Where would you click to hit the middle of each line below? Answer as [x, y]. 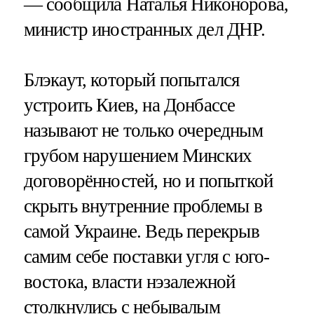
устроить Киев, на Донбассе [129, 105]
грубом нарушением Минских [138, 155]
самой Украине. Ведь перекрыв [141, 231]
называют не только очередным [143, 130]
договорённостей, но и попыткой [148, 180]
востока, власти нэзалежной [129, 281]
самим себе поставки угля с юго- [146, 256]
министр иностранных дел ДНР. [144, 30]
